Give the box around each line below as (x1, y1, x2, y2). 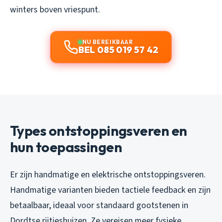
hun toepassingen (10, 138, 122, 156)
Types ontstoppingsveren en (10, 122, 187, 140)
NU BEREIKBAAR (82, 38, 133, 46)
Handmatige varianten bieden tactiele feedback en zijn (10, 184, 211, 197)
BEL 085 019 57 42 (78, 44, 159, 56)
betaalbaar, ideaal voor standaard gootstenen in (10, 199, 188, 212)
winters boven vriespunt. (10, 3, 100, 16)
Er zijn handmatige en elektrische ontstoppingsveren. (10, 168, 206, 181)
